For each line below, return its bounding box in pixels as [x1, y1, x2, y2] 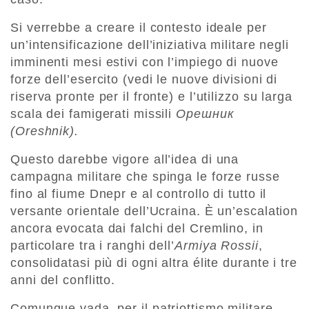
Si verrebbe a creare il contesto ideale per [10, 21, 267, 35]
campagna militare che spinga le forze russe [10, 170, 280, 184]
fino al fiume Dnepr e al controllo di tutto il [10, 187, 267, 201]
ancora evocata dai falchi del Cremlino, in [10, 221, 263, 236]
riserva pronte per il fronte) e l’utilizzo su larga [10, 90, 292, 104]
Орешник [176, 107, 235, 121]
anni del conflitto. [10, 273, 116, 288]
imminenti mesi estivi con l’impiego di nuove [10, 55, 279, 70]
